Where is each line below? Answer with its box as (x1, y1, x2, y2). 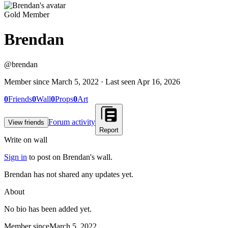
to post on (29, 152, 63, 161)
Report (99, 126, 119, 134)
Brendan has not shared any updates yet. (4, 169, 133, 179)
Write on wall (4, 135, 47, 144)
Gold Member (4, 10, 49, 19)
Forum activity (48, 117, 95, 126)
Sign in (4, 152, 27, 161)
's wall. (90, 152, 112, 161)
